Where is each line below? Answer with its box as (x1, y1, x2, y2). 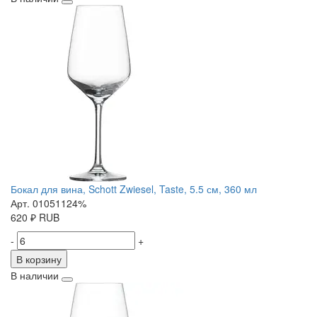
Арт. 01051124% (11, 196, 86, 211)
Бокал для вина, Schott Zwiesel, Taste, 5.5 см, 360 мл (11, 182, 257, 197)
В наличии (11, 268, 59, 283)
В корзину (16, 252, 62, 267)
